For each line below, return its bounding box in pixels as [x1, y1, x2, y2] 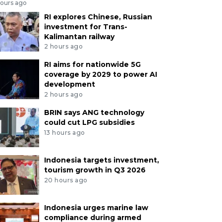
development [44, 80, 95, 89]
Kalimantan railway [44, 32, 114, 41]
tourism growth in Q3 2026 [44, 166, 146, 175]
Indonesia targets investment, [44, 156, 159, 165]
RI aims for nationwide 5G [44, 60, 141, 69]
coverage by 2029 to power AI [44, 70, 157, 79]
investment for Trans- [44, 22, 127, 31]
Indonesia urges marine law [44, 203, 148, 213]
